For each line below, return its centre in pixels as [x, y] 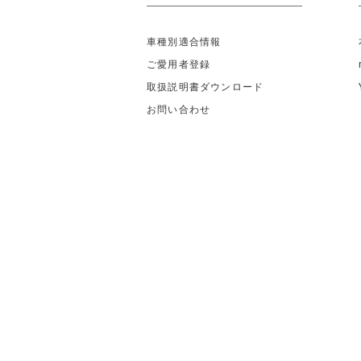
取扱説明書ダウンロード [205, 87]
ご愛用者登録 [179, 64]
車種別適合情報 [184, 41]
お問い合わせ [179, 109]
